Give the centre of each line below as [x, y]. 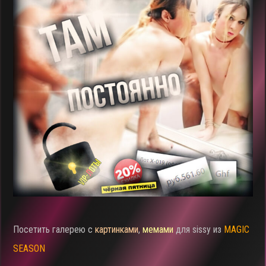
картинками [117, 229]
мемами [158, 229]
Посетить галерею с [54, 229]
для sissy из [199, 229]
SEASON [29, 248]
